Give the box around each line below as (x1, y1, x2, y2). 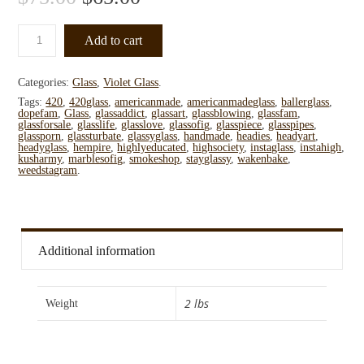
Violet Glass (103, 76, 159, 89)
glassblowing (192, 106, 252, 119)
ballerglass (281, 95, 330, 108)
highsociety (193, 141, 245, 154)
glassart (151, 106, 186, 119)
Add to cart (84, 32, 143, 47)
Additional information (37, 244, 155, 258)
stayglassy (186, 152, 232, 165)
